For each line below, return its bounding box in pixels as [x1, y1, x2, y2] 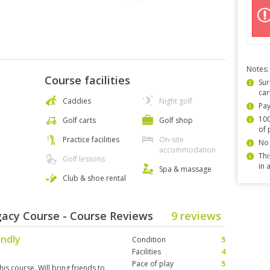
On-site [159, 134, 184, 145]
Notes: [246, 64, 269, 74]
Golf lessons [63, 154, 105, 164]
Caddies [63, 96, 91, 106]
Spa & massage [159, 164, 212, 174]
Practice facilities [63, 134, 119, 145]
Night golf [159, 96, 192, 106]
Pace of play [132, 259, 174, 269]
